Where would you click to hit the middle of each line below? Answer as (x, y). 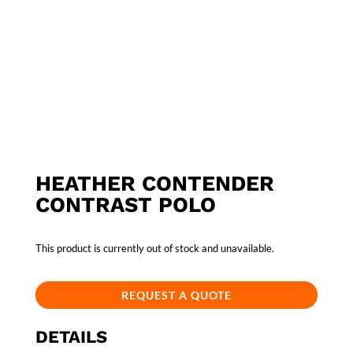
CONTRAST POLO (125, 205)
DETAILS (71, 337)
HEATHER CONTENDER (154, 184)
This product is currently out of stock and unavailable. (154, 249)
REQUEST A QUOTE (176, 295)
